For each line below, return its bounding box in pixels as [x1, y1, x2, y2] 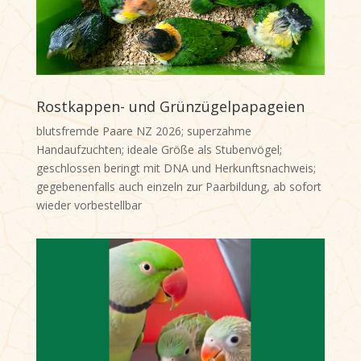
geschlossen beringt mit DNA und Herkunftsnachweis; [35, 160, 316, 176]
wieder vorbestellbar [35, 197, 142, 214]
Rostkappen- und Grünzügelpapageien [35, 97, 305, 117]
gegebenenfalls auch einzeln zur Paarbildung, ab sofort [35, 179, 322, 195]
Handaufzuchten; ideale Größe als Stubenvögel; [35, 142, 282, 158]
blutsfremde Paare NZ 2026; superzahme [35, 123, 251, 139]
